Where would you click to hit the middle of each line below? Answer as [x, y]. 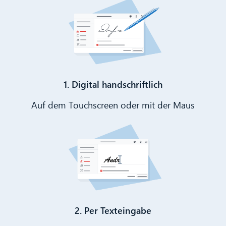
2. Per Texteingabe [113, 210]
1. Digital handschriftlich [113, 84]
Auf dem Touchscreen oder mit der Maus [113, 104]
